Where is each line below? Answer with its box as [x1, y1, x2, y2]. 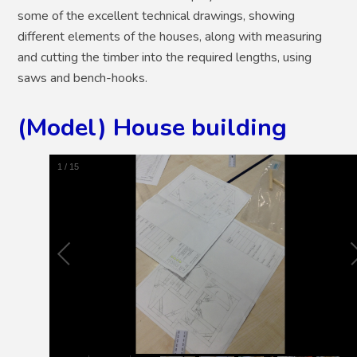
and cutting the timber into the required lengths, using [18, 49, 312, 67]
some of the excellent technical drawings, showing [18, 7, 296, 25]
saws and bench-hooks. [18, 69, 148, 88]
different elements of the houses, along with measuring [18, 28, 323, 46]
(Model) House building [18, 110, 288, 144]
